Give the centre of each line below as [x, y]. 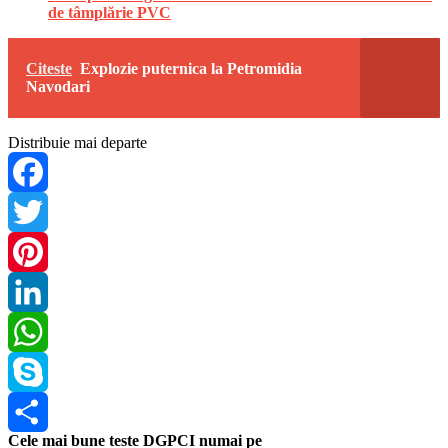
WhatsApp [42, 371]
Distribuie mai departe [77, 142]
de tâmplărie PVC [109, 12]
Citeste [49, 68]
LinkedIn [37, 331]
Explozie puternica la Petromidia [191, 68]
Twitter [30, 251]
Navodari [58, 86]
